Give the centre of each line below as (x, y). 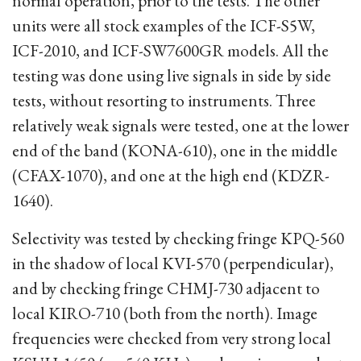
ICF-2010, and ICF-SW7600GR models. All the (170, 50)
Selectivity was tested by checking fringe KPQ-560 (178, 238)
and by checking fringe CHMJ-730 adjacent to (166, 288)
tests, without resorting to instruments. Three (164, 100)
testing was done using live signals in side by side (172, 75)
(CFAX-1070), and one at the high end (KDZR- (171, 175)
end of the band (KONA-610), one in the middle (175, 150)
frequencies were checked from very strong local (172, 338)
